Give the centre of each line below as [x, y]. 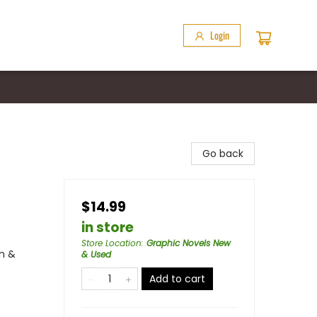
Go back [223, 154]
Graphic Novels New [189, 243]
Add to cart [177, 279]
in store [108, 227]
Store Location [111, 243]
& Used [96, 254]
